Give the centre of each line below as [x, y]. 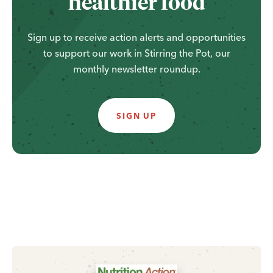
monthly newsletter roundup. [136, 69]
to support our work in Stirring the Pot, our [136, 53]
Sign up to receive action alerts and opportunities [136, 37]
